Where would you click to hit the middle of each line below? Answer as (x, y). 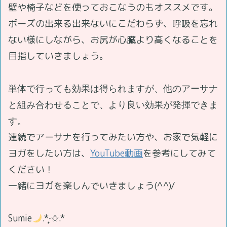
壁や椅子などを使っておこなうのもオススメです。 (113, 8)
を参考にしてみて (179, 154)
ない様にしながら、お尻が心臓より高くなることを (113, 40)
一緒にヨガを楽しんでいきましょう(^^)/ (92, 186)
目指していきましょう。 (58, 56)
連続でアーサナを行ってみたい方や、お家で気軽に (113, 137)
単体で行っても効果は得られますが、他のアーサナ (113, 89)
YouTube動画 (117, 154)
